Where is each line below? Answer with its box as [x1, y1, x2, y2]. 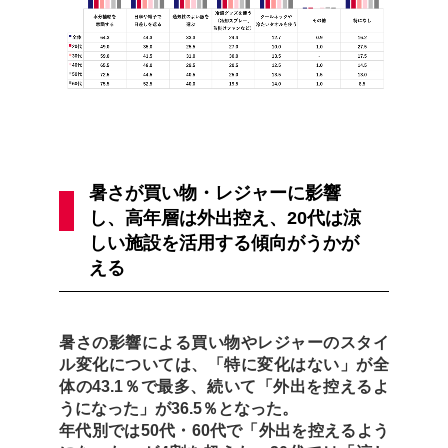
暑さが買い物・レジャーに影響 [89, 182, 342, 203]
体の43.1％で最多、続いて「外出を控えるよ [59, 377, 389, 395]
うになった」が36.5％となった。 [59, 399, 299, 417]
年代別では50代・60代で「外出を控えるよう [59, 421, 389, 439]
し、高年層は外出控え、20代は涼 [89, 207, 362, 228]
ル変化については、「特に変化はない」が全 [59, 355, 389, 373]
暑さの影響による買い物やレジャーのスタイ [59, 333, 389, 351]
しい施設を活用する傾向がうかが [89, 232, 360, 253]
